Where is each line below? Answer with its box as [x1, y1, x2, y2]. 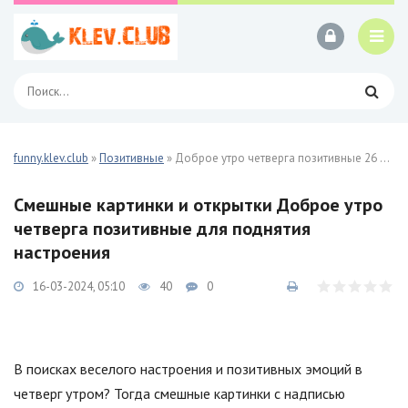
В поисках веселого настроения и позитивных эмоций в [14, 360, 362, 378]
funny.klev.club [14, 150, 88, 166]
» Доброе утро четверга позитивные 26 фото [164, 150, 380, 166]
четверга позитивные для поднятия [14, 217, 311, 240]
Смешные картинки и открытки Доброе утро [14, 193, 382, 217]
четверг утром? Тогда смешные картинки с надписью [14, 384, 345, 403]
